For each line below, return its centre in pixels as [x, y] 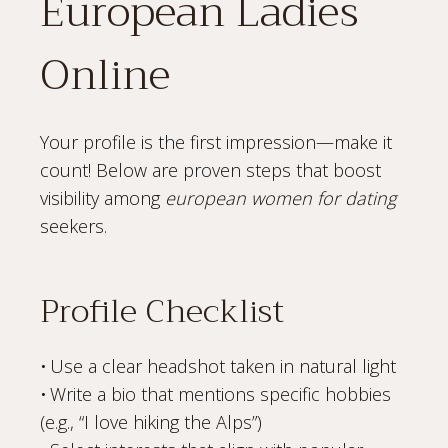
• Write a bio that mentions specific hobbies [215, 393]
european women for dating [280, 197]
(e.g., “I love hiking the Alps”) [151, 421]
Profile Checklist [162, 311]
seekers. [73, 225]
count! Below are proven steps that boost [210, 169]
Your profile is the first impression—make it [216, 141]
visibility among [102, 197]
